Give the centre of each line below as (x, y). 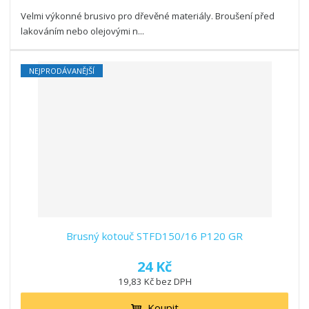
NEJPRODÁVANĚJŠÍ (62, 71)
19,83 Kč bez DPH (154, 282)
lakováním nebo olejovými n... (83, 31)
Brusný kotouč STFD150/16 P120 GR (154, 236)
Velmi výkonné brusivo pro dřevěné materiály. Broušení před (148, 16)
